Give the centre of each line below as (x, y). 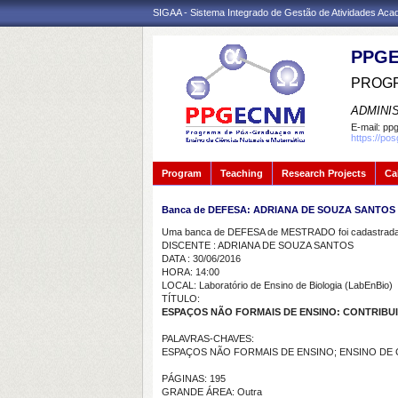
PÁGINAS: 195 (194, 378)
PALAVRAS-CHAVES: (208, 338)
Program (182, 173)
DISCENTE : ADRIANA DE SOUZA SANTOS (258, 245)
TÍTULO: (181, 298)
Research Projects (324, 173)
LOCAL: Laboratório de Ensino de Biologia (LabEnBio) (277, 285)
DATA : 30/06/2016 (201, 259)
